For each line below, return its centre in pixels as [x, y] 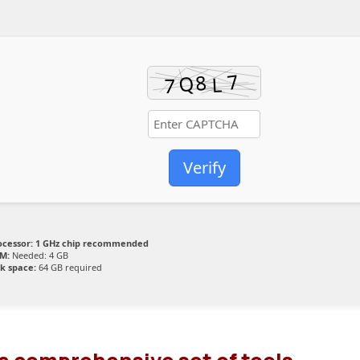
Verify [204, 168]
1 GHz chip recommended [91, 243]
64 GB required [69, 268]
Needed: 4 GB [39, 256]
